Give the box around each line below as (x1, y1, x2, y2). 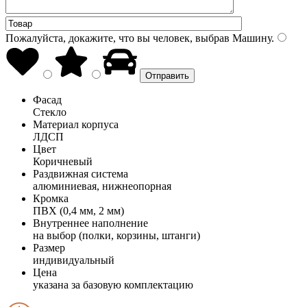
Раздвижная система (33, 167, 128, 180)
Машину (230, 32, 271, 44)
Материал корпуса (33, 118, 119, 130)
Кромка (33, 192, 69, 204)
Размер (33, 241, 65, 254)
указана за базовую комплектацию (33, 278, 193, 291)
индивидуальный (33, 254, 114, 266)
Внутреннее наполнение (33, 217, 148, 229)
